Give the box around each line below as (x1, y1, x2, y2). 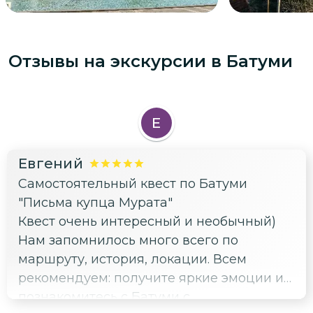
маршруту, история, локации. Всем (18, 252, 247, 268)
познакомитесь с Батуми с (18, 289, 190, 305)
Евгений (18, 155, 83, 173)
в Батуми (211, 51, 293, 72)
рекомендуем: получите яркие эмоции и (18, 270, 284, 286)
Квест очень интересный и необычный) (18, 214, 276, 230)
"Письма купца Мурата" (18, 195, 173, 211)
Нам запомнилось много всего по (18, 233, 238, 249)
